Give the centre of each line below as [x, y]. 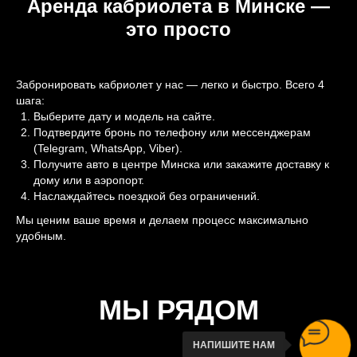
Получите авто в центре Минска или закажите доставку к [181, 164]
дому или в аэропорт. [89, 180]
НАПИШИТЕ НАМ [234, 345]
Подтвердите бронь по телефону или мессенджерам [172, 132]
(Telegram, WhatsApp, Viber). [108, 148]
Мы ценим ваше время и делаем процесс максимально [162, 220]
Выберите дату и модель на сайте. [124, 116]
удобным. [41, 236]
